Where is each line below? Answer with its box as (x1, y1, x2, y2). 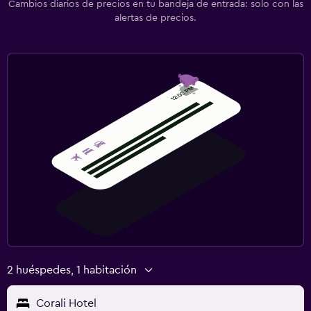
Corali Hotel (36, 297, 96, 309)
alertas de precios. (115, 12, 196, 23)
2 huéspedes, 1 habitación (7, 264, 137, 276)
